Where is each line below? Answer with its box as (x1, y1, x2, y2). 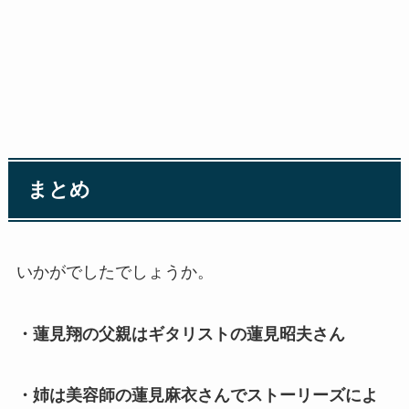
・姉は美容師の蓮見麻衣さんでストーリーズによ (16, 386, 378, 405)
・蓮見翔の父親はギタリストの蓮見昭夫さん (16, 324, 345, 343)
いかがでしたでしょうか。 (16, 262, 214, 281)
